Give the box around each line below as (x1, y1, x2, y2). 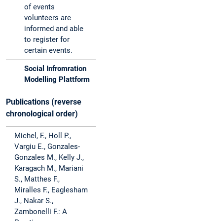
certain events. (24, 46, 73, 55)
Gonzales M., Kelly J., (14, 153, 84, 162)
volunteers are (24, 13, 71, 23)
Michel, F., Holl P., (14, 131, 71, 141)
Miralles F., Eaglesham (14, 185, 88, 195)
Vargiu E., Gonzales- (14, 142, 80, 151)
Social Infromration (24, 64, 86, 74)
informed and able (24, 24, 83, 34)
